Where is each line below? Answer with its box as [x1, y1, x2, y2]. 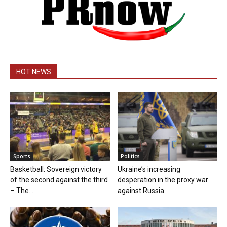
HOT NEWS [16, 67, 51, 76]
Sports [13, 153, 30, 160]
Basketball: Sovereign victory [10, 165, 102, 174]
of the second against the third [10, 176, 108, 184]
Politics [120, 153, 140, 160]
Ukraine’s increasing [117, 165, 180, 174]
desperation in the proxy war [117, 176, 208, 184]
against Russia [117, 186, 164, 195]
